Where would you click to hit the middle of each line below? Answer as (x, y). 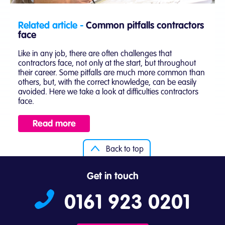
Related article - (51, 26)
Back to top (125, 150)
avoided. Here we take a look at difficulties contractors (108, 93)
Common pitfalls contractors (145, 26)
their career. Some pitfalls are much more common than (111, 74)
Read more (54, 124)
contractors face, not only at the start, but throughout (107, 64)
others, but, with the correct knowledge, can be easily (107, 83)
